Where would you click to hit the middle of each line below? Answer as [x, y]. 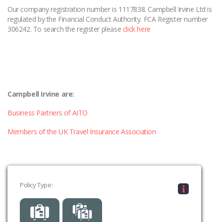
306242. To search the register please [65, 29]
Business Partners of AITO [48, 113]
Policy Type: [36, 185]
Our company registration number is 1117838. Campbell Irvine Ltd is [110, 9]
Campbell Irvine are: [41, 94]
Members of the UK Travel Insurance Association [82, 132]
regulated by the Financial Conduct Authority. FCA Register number [108, 19]
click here [137, 29]
